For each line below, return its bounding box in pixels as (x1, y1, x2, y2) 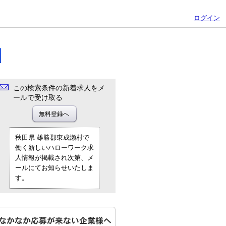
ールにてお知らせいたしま (15, 164, 94, 172)
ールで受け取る (13, 93, 63, 101)
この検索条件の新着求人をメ (13, 84, 105, 92)
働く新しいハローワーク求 (15, 144, 94, 151)
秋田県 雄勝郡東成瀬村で (15, 134, 89, 141)
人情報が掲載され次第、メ (15, 154, 94, 161)
